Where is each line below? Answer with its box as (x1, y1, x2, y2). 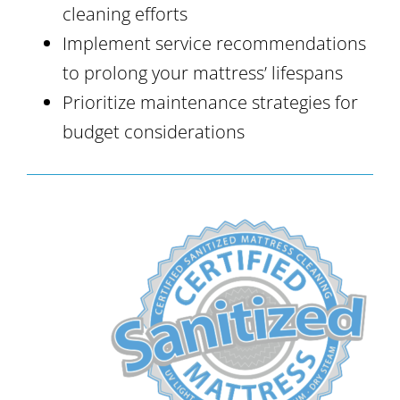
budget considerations (62, 119, 245, 144)
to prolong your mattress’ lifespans (62, 60, 343, 85)
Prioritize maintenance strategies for (62, 89, 358, 114)
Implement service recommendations (62, 30, 366, 55)
